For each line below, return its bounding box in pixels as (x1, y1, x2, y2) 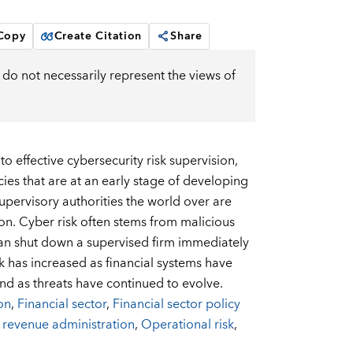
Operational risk (140, 314, 234, 336)
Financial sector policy (112, 293, 240, 316)
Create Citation (54, 27, 143, 46)
